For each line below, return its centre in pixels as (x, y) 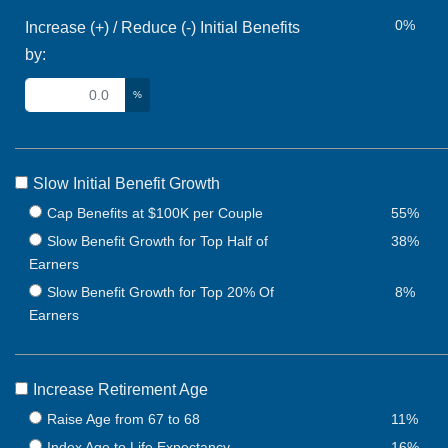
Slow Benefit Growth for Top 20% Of (161, 292)
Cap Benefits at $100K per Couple (155, 213)
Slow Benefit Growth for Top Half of (158, 241)
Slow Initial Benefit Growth (127, 183)
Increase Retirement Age (121, 389)
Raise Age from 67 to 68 (124, 419)
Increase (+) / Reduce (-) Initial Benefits (162, 27)
